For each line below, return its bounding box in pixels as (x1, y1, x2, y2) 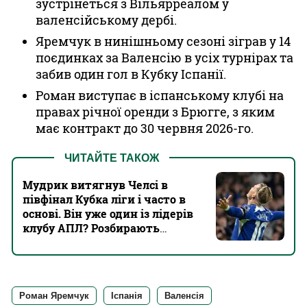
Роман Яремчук (19, 291, 89, 301)
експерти (23, 235, 76, 249)
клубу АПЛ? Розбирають (23, 221, 160, 235)
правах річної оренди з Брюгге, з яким (36, 103, 275, 120)
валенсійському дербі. (36, 12, 177, 28)
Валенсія (164, 291, 204, 301)
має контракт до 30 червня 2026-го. (36, 120, 254, 136)
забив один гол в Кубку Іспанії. (36, 66, 226, 82)
